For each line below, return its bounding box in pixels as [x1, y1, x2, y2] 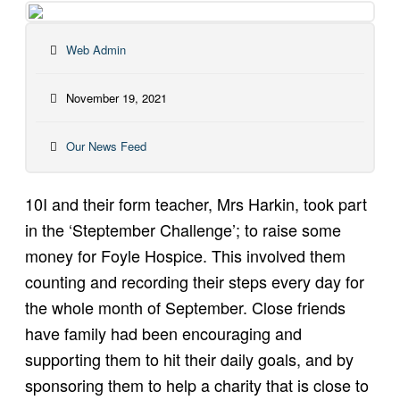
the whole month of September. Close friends [24, 295, 346, 319]
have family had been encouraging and [24, 321, 302, 345]
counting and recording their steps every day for [24, 269, 364, 293]
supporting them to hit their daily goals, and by [24, 346, 354, 371]
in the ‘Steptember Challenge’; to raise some [24, 217, 341, 241]
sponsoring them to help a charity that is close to [24, 372, 369, 396]
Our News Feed [65, 137, 146, 154]
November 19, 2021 [65, 88, 167, 106]
